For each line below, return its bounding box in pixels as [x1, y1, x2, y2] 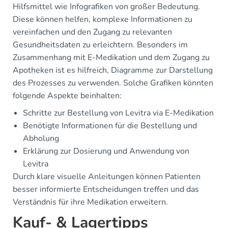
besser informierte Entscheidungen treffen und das [13, 183, 199, 195]
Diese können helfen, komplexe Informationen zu [13, 13, 192, 25]
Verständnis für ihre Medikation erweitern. [13, 196, 168, 208]
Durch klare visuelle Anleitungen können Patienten [13, 170, 201, 182]
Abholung [23, 132, 59, 144]
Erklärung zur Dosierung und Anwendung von [23, 145, 189, 157]
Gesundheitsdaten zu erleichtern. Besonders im [13, 39, 188, 50]
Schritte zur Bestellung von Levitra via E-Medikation [23, 107, 214, 119]
